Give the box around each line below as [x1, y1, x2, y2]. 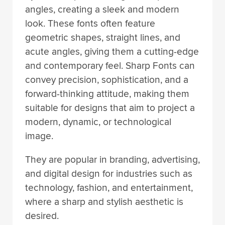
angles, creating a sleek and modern [25, 3, 179, 16]
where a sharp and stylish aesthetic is [25, 195, 183, 208]
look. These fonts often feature [25, 17, 155, 30]
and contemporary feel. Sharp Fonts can [25, 59, 195, 72]
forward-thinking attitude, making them [25, 87, 189, 100]
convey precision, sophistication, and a [25, 73, 188, 86]
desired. [25, 209, 59, 222]
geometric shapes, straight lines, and [25, 31, 180, 44]
